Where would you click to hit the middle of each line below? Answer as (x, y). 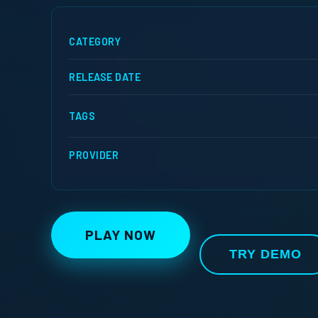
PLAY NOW (121, 234)
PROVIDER (94, 155)
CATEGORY (95, 41)
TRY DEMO (265, 254)
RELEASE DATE (105, 77)
